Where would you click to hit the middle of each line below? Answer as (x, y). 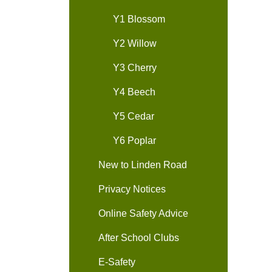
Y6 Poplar (134, 141)
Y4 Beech (134, 92)
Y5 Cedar (134, 116)
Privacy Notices (132, 189)
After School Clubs (139, 238)
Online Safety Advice (143, 213)
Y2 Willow (135, 43)
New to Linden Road (143, 165)
